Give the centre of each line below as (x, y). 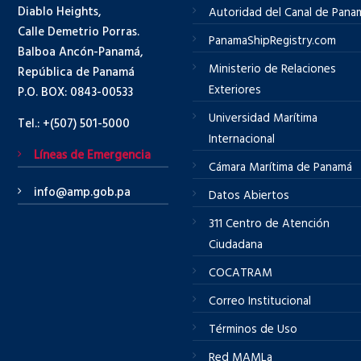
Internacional (242, 139)
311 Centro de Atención (270, 224)
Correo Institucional (260, 301)
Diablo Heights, (60, 12)
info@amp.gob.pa (83, 193)
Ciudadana (236, 245)
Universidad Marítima (263, 118)
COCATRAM (241, 273)
